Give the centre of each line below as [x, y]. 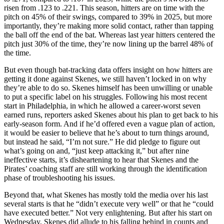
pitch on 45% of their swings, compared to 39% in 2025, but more [108, 16]
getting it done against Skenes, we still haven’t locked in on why [105, 78]
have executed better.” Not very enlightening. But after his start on [108, 212]
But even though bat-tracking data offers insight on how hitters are [108, 69]
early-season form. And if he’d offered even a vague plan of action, [109, 123]
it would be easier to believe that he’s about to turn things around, [106, 132]
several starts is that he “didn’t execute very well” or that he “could [109, 203]
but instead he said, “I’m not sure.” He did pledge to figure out [102, 141]
